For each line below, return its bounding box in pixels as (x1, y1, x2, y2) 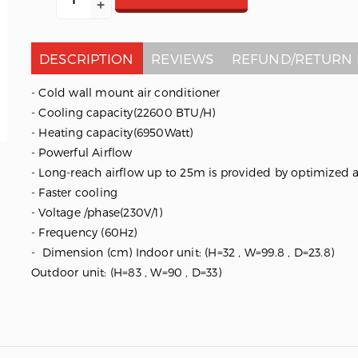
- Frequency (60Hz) (30, 225, 141, 240)
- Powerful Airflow (30, 145, 136, 160)
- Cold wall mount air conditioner (30, 86, 221, 100)
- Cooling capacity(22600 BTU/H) (30, 105, 216, 120)
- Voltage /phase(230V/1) (30, 205, 165, 220)
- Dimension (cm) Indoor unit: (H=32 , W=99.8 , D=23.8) (30, 245, 334, 260)
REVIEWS (151, 50, 214, 67)
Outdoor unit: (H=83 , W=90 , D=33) (30, 265, 221, 280)
